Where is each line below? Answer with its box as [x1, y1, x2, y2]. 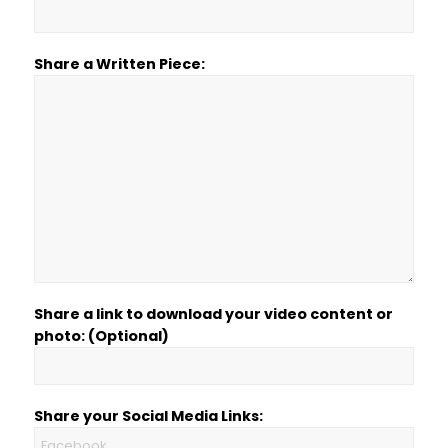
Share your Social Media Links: [33, 405, 263, 426]
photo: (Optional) [33, 325, 169, 346]
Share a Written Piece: [33, 53, 205, 74]
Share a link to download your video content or [33, 303, 393, 324]
